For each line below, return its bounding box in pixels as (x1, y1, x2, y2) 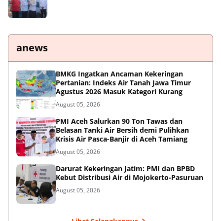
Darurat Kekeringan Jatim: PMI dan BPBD (56, 163, 195, 173)
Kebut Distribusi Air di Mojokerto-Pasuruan (56, 172, 203, 182)
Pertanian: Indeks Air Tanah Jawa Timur (56, 77, 191, 87)
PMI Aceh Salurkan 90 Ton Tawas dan (56, 116, 183, 126)
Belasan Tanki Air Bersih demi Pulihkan (56, 125, 189, 135)
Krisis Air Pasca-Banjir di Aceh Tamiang (56, 134, 187, 144)
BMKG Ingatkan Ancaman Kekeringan (56, 69, 183, 78)
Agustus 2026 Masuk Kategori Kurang (56, 86, 183, 96)
